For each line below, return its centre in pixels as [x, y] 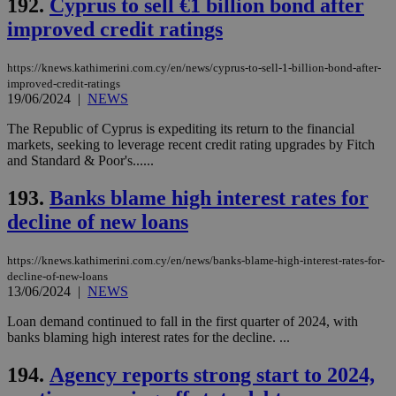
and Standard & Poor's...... [80, 160]
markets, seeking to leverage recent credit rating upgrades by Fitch [191, 145]
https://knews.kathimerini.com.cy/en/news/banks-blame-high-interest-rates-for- [196, 260]
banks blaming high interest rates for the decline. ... [148, 337]
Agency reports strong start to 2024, [212, 374]
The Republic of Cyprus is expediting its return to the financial [181, 129]
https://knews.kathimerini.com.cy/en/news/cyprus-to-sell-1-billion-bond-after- [194, 68]
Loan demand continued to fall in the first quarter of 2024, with [183, 321]
